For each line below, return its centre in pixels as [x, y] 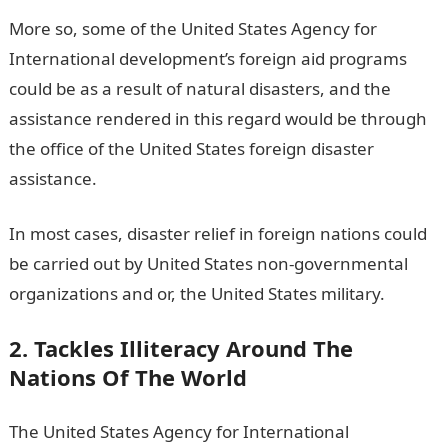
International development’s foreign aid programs [207, 58]
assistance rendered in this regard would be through [217, 118]
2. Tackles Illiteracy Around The [180, 347]
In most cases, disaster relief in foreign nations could [217, 233]
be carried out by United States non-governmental [208, 263]
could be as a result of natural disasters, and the [199, 88]
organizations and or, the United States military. [196, 293]
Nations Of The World [127, 376]
